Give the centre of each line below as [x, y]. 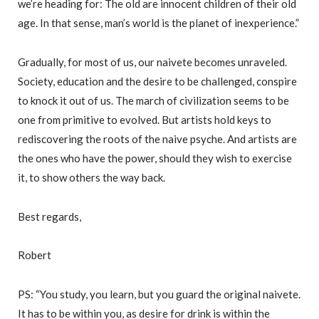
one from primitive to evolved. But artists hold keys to [145, 119]
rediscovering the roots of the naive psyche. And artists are [157, 138]
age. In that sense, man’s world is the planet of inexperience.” [158, 22]
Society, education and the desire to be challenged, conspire [157, 81]
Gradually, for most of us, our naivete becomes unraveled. [152, 62]
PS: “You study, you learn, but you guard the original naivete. [159, 294]
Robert [35, 255]
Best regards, [49, 216]
